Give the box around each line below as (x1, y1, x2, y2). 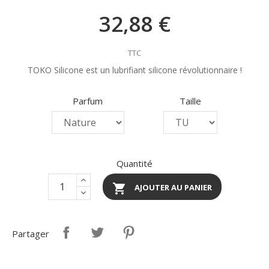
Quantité (116, 157, 153, 170)
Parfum (73, 95, 103, 107)
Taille (180, 95, 202, 107)
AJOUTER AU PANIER (134, 182, 212, 193)
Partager (12, 228, 49, 240)
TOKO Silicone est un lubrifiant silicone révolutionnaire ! (27, 64, 242, 76)
